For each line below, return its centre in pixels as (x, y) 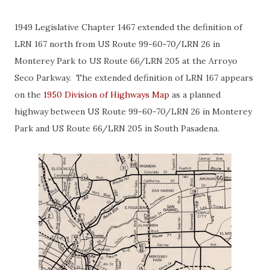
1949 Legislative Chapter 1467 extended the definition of (128, 27)
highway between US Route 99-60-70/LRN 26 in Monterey (133, 111)
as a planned (195, 95)
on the (29, 95)
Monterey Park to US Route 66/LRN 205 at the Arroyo (126, 61)
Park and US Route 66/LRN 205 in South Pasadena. (119, 128)
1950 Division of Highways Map (106, 95)
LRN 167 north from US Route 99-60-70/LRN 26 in (117, 44)
